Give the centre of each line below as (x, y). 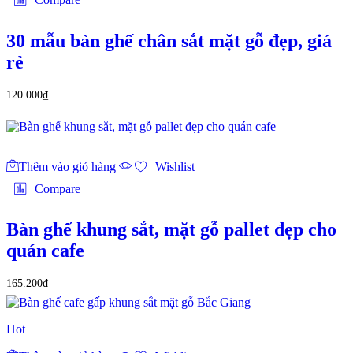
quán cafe (45, 251)
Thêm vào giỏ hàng (67, 166)
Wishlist (175, 166)
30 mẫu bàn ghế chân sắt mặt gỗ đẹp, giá (169, 41)
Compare (58, 188)
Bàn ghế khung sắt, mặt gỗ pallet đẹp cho (171, 230)
